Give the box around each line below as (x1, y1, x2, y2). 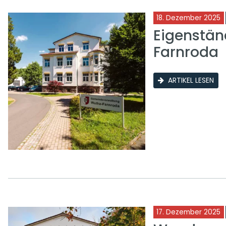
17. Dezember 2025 (156, 207, 220, 217)
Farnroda (153, 42, 218, 63)
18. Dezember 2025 (156, 13, 220, 23)
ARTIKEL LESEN (167, 75, 214, 86)
